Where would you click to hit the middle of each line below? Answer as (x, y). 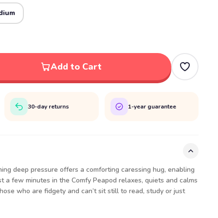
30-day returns (49, 106)
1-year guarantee (152, 106)
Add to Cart (76, 67)
